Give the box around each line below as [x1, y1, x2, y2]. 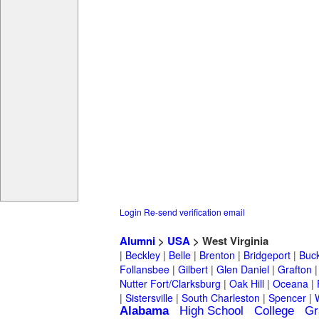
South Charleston [182, 291, 260, 305]
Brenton [199, 248, 235, 263]
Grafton [278, 262, 312, 277]
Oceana [273, 276, 308, 291]
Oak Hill [229, 276, 264, 291]
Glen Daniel [216, 262, 269, 277]
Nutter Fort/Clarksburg [120, 276, 221, 291]
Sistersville [125, 291, 173, 305]
